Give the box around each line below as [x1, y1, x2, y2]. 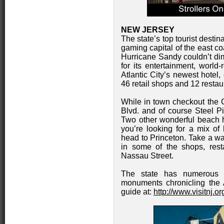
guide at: [121, 187, 153, 196]
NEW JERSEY [121, 25, 174, 34]
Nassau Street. [121, 151, 173, 160]
